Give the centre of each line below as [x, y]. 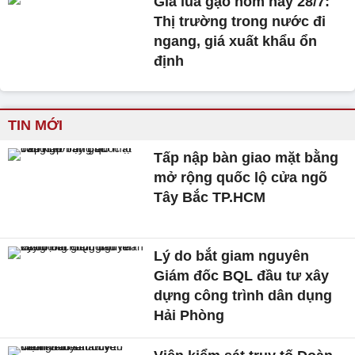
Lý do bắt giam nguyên [232, 256]
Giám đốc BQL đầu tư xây [242, 276]
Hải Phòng [189, 316]
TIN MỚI [35, 126]
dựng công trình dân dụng [243, 296]
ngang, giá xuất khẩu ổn [236, 42]
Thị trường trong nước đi [240, 22]
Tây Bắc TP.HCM [210, 198]
